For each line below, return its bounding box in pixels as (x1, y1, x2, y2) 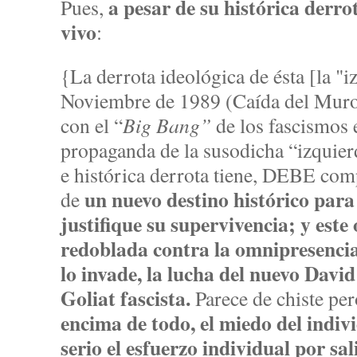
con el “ (61, 112, 123, 139)
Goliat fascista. (61, 283, 190, 313)
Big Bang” (123, 112, 211, 139)
